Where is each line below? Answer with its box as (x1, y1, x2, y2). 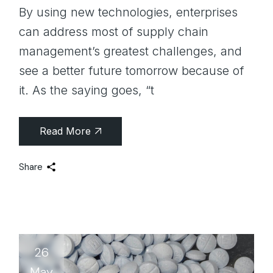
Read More (40, 124, 91, 137)
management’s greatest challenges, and (19, 43, 243, 58)
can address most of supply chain (19, 24, 209, 39)
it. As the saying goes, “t (19, 82, 155, 97)
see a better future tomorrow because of (19, 63, 244, 78)
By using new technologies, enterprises (19, 4, 238, 19)
